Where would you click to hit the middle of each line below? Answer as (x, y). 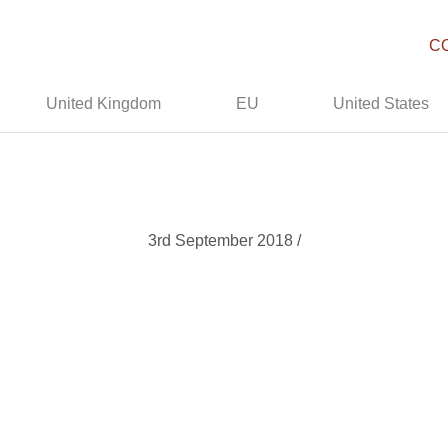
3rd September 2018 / (224, 240)
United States (381, 103)
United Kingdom (104, 103)
